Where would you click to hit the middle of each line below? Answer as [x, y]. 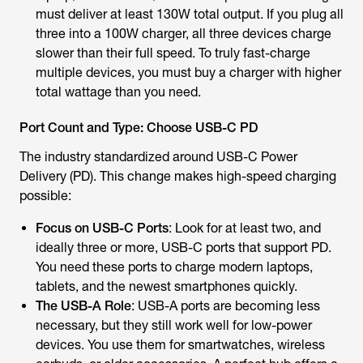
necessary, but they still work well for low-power [174, 325]
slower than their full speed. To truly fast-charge [173, 53]
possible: [45, 196]
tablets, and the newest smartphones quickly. [167, 286]
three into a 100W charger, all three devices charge [184, 34]
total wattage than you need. [118, 92]
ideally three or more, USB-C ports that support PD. [184, 248]
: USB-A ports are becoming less [226, 306]
